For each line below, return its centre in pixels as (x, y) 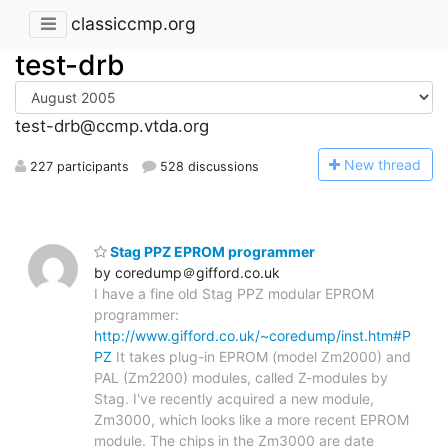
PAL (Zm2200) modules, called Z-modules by (241, 377)
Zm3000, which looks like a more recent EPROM (251, 419)
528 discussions (208, 166)
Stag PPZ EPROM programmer (211, 251)
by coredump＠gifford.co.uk (187, 272)
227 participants (77, 166)
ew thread (388, 164)
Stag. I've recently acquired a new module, (234, 398)
